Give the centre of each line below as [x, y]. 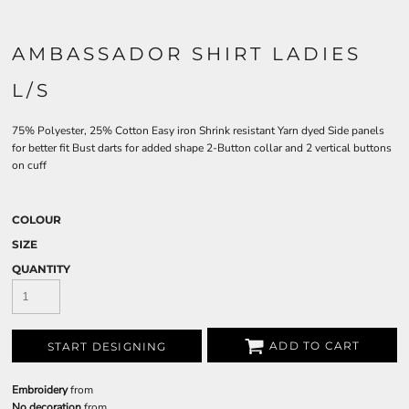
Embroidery [40, 390]
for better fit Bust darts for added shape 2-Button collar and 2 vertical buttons [202, 148]
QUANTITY [41, 269]
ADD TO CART [315, 346]
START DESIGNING [107, 347]
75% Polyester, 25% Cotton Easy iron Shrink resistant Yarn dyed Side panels [198, 131]
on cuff [29, 165]
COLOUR [37, 220]
